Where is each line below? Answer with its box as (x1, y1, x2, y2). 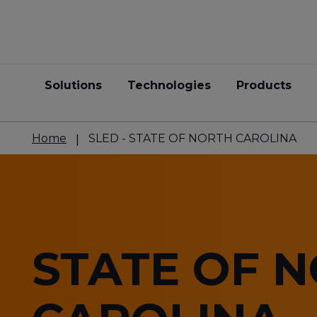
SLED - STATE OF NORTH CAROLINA (88, 132, 296, 145)
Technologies (127, 79, 211, 92)
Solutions (45, 79, 102, 92)
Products (236, 79, 292, 92)
